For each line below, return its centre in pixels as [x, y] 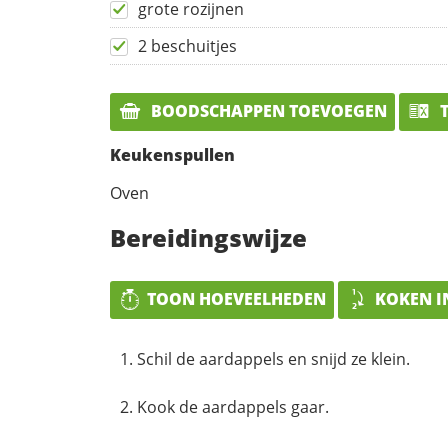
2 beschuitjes [187, 46]
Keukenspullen [172, 154]
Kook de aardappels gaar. [233, 406]
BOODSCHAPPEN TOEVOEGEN [267, 111]
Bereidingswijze [208, 237]
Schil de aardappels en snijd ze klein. [273, 358]
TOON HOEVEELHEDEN [236, 298]
